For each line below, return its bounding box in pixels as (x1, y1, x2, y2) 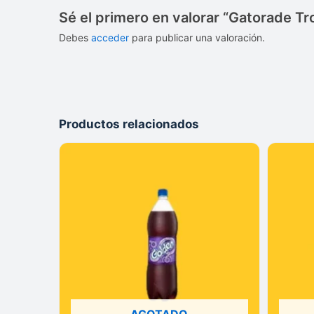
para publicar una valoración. (129, 31, 265, 43)
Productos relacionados (59, 117, 199, 132)
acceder (91, 31, 129, 43)
